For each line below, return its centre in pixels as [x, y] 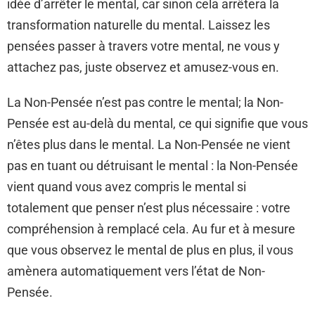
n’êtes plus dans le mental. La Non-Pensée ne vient [149, 145]
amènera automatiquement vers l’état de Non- [136, 271]
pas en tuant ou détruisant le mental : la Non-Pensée [153, 166]
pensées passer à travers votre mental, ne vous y [143, 46]
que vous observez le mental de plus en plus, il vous [150, 250]
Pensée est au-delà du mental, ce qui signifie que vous [157, 124]
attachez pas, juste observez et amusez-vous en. [143, 67]
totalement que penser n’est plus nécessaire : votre [149, 208]
